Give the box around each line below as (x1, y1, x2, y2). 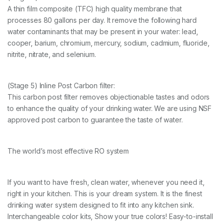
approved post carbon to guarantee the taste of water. (7, 115, 183, 124)
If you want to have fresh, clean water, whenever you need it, (7, 178, 205, 187)
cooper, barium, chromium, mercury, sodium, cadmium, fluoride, (7, 39, 210, 48)
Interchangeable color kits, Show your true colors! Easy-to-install (7, 212, 213, 221)
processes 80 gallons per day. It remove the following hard (7, 16, 197, 25)
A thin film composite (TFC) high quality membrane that (7, 4, 182, 13)
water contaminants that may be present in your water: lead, (7, 27, 198, 36)
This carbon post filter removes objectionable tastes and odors (7, 93, 210, 102)
